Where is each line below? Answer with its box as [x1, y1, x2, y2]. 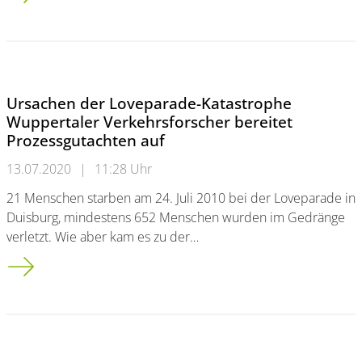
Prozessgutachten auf [6, 129, 165, 151]
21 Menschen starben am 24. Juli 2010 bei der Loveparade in [6, 189, 356, 207]
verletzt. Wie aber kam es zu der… [6, 228, 199, 246]
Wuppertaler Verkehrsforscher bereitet [6, 111, 293, 133]
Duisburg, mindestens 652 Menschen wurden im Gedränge [6, 208, 345, 226]
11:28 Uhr [95, 160, 152, 178]
